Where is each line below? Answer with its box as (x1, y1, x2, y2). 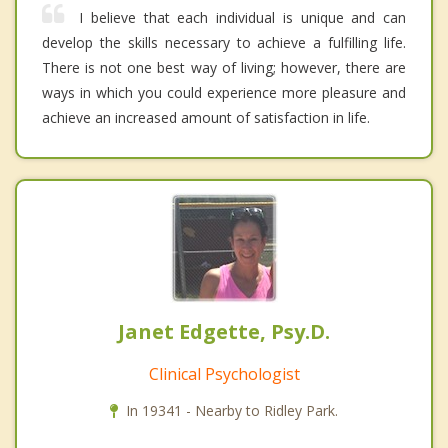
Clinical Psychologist (148, 363, 300, 386)
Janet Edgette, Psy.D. (118, 318, 330, 346)
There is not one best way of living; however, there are (42, 58, 406, 78)
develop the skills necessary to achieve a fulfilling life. (42, 33, 406, 53)
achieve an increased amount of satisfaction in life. (42, 108, 370, 128)
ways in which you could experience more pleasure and (42, 83, 406, 103)
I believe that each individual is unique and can (79, 8, 406, 28)
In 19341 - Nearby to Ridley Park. (126, 401, 338, 421)
